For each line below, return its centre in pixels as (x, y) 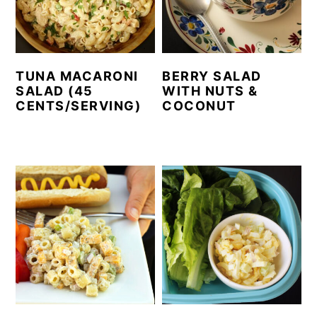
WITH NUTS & (210, 91)
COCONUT (199, 105)
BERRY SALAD (212, 76)
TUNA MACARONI (77, 76)
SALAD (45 (54, 91)
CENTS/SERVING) (79, 105)
